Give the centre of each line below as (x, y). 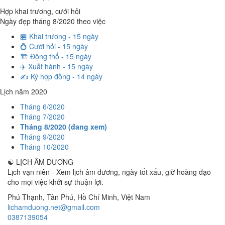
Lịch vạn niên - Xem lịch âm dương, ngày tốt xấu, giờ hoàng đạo (109, 172)
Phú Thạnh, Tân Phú (40, 197)
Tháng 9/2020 (42, 137)
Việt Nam (136, 197)
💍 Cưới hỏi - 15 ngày (54, 46)
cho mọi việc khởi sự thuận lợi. (55, 182)
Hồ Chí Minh (97, 197)
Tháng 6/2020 (42, 106)
